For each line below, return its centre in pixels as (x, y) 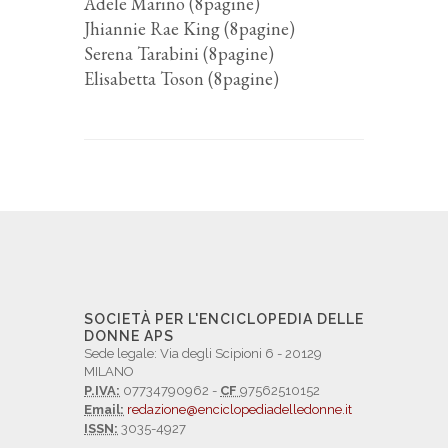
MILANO (109, 371)
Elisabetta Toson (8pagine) (181, 78)
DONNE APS (129, 336)
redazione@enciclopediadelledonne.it (239, 409)
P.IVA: (102, 390)
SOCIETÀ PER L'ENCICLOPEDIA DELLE (224, 319)
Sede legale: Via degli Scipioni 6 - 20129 (203, 353)
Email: (104, 409)
